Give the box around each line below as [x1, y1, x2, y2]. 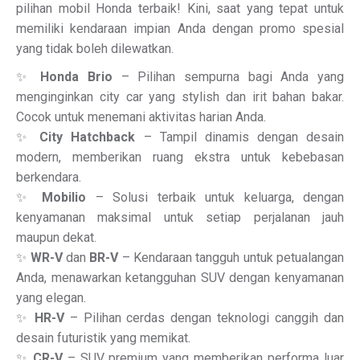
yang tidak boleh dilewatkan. [16, 41, 174, 56]
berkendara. [16, 170, 81, 185]
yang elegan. [16, 290, 86, 305]
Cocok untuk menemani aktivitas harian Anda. [16, 109, 266, 125]
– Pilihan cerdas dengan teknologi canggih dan [63, 310, 345, 325]
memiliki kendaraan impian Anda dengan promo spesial [16, 21, 344, 36]
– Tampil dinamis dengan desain [135, 129, 344, 145]
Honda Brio [40, 69, 113, 84]
